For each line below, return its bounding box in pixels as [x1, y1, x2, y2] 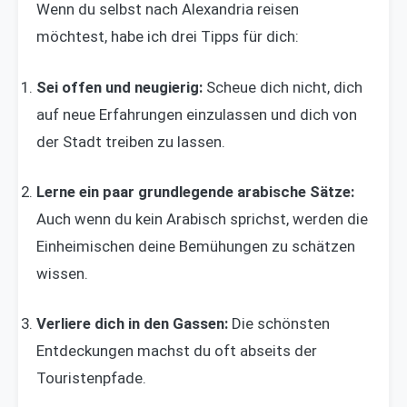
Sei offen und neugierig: [36, 77, 203, 96]
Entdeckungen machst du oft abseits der [36, 342, 317, 360]
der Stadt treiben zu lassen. [36, 132, 225, 151]
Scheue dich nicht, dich [203, 77, 362, 96]
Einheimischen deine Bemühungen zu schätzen [36, 236, 355, 255]
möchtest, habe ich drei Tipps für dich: [36, 27, 299, 46]
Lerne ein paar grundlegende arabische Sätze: [36, 182, 354, 201]
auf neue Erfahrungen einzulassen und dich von [36, 104, 357, 124]
